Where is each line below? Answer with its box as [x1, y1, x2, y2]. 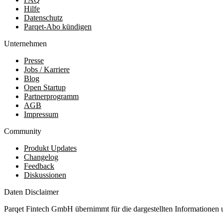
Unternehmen [4, 39, 47, 48]
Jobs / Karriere [24, 65, 70, 74]
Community [4, 126, 41, 135]
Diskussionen [24, 170, 66, 179]
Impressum [24, 110, 58, 118]
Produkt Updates [24, 143, 77, 152]
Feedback [24, 161, 54, 170]
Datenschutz [24, 13, 63, 22]
